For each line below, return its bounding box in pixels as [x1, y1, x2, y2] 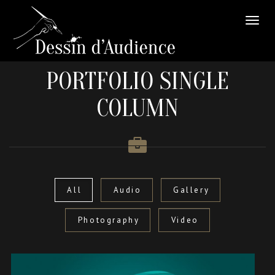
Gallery [173, 184, 210, 195]
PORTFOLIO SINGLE [46, 67, 229, 95]
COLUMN [96, 94, 179, 122]
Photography [77, 214, 140, 225]
